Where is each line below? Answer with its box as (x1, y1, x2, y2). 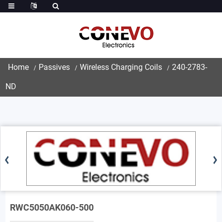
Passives (39, 62, 70, 72)
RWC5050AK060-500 (9, 202, 94, 213)
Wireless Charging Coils (80, 62, 163, 72)
